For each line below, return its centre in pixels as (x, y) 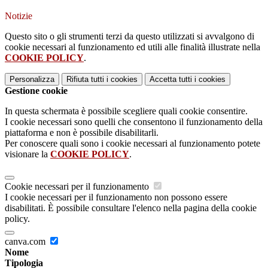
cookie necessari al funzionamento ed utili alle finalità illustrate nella (133, 47)
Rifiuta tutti (85, 80)
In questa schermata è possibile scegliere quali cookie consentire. (126, 111)
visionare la (28, 154)
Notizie (19, 16)
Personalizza (32, 80)
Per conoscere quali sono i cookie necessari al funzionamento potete (133, 144)
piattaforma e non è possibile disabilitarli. (82, 133)
